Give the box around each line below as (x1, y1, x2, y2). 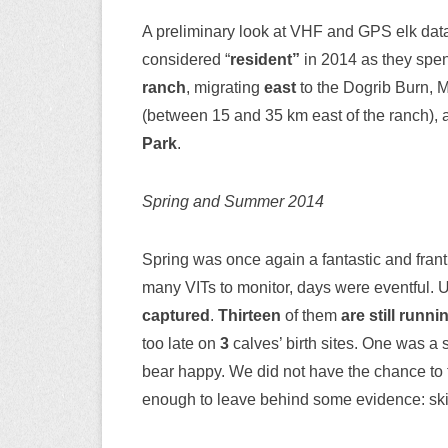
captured (142, 306, 210, 324)
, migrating (186, 78, 264, 96)
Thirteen (218, 306, 281, 324)
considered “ (142, 50, 230, 68)
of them (281, 306, 341, 324)
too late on (142, 334, 220, 352)
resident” (230, 50, 300, 68)
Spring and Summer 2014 (142, 192, 324, 210)
